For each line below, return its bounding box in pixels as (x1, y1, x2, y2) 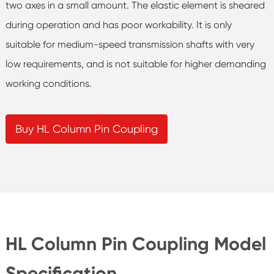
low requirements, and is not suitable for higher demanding (5, 57, 266, 70)
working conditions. (5, 77, 92, 89)
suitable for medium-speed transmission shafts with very (5, 38, 254, 50)
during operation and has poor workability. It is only (5, 18, 232, 31)
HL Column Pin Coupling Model (5, 232, 266, 255)
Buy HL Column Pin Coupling (15, 122, 158, 135)
